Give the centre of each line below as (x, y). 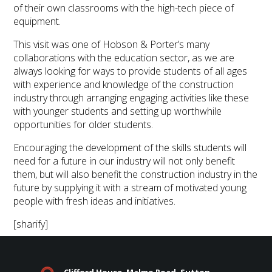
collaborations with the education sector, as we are (124, 58)
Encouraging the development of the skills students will (130, 148)
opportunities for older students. (83, 125)
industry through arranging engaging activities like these (131, 98)
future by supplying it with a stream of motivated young (130, 188)
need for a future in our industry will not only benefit (124, 161)
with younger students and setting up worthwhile (118, 111)
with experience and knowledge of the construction (124, 85)
